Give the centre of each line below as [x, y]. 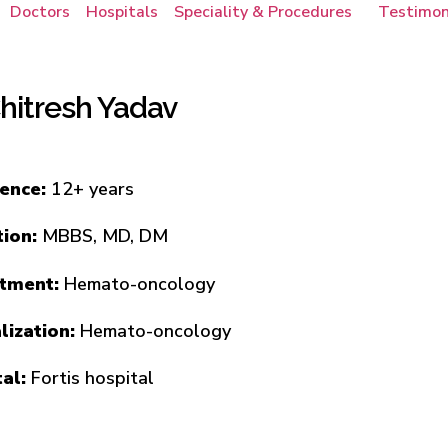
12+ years [92, 188]
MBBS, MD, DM [104, 236]
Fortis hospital [92, 378]
